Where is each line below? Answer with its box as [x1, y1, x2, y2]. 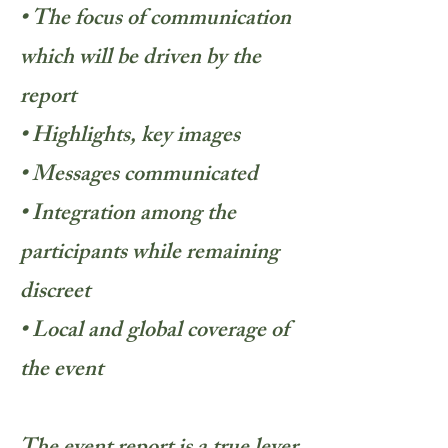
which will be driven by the [20, 40, 261, 79]
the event [20, 352, 103, 391]
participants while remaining [20, 235, 279, 274]
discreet [20, 274, 90, 313]
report [20, 79, 76, 118]
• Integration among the [20, 196, 236, 235]
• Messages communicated [20, 157, 258, 196]
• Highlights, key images [20, 118, 240, 157]
